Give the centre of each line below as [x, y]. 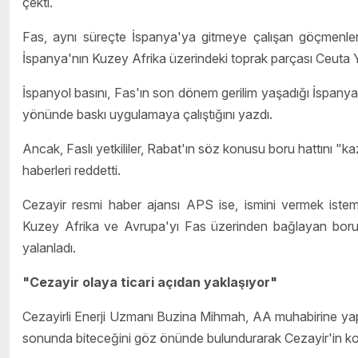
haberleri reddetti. [72, 171]
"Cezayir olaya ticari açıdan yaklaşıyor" [150, 282]
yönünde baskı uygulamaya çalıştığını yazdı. [147, 115]
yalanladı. [49, 248]
